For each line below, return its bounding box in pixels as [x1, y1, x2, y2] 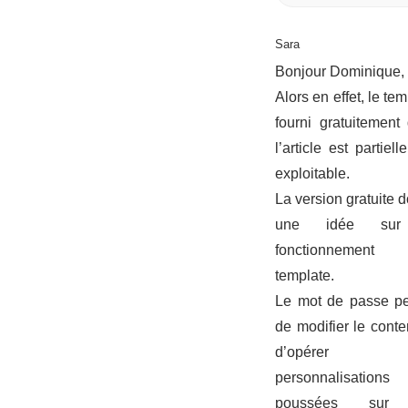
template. [275, 267, 334, 283]
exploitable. [275, 165, 350, 181]
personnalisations [275, 369, 390, 385]
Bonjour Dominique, [275, 63, 404, 79]
